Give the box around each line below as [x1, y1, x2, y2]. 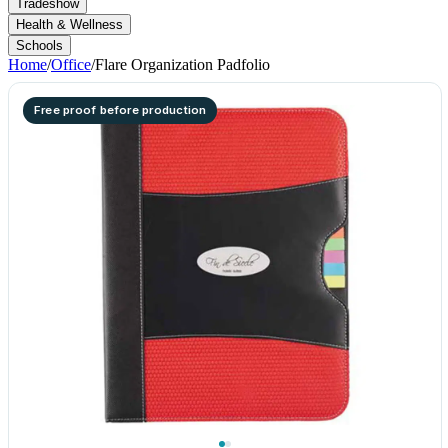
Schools [16, 38, 63, 53]
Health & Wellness [16, 17, 123, 32]
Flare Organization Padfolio [95, 56, 270, 73]
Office [51, 56, 91, 73]
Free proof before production [34, 103, 207, 117]
